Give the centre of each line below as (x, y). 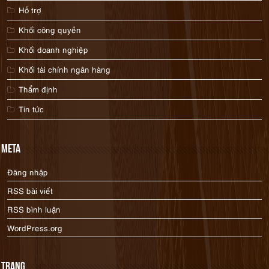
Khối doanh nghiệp (54, 49)
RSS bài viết (30, 190)
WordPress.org (35, 228)
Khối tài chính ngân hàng (65, 69)
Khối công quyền (50, 29)
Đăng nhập (28, 172)
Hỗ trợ (30, 10)
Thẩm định (38, 89)
